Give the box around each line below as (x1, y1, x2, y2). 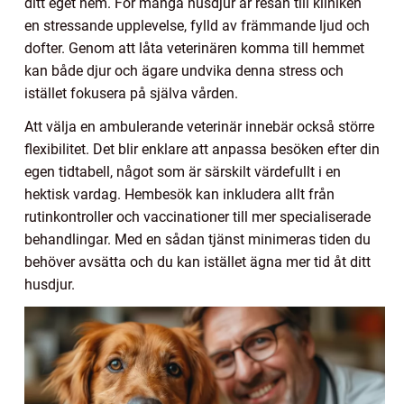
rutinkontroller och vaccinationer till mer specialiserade (24, 207, 371, 225)
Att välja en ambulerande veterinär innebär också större (24, 117, 374, 135)
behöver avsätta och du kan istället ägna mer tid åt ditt (24, 252, 371, 271)
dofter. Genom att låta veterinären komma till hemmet (24, 39, 364, 57)
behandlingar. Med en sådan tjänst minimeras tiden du (24, 230, 371, 248)
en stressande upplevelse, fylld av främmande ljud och (24, 16, 370, 34)
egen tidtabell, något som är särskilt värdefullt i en (24, 162, 341, 180)
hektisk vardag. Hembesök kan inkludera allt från (24, 185, 335, 203)
